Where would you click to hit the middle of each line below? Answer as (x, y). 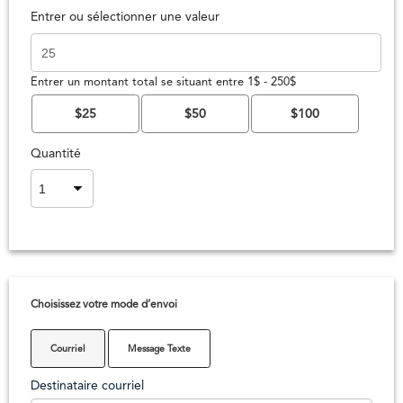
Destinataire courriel (87, 386)
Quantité (56, 154)
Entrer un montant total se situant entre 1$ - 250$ (163, 82)
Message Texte (159, 349)
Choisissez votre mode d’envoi (104, 305)
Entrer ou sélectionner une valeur (125, 17)
